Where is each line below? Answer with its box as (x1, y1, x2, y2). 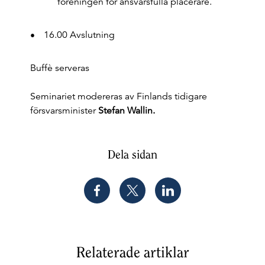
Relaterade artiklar (76, 243, 189, 261)
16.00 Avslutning (43, 29, 115, 41)
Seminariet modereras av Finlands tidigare (30, 91, 207, 102)
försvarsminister (30, 105, 98, 117)
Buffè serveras (30, 62, 89, 74)
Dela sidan (108, 147, 157, 161)
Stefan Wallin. (98, 105, 155, 117)
